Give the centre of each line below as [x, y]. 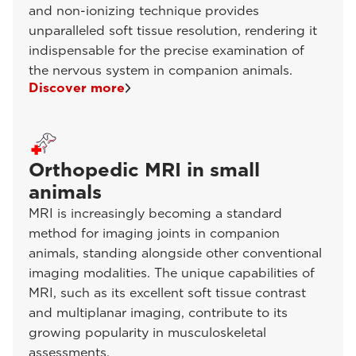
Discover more [77, 88]
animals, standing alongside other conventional [175, 253]
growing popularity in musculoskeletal [147, 333]
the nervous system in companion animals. [161, 70]
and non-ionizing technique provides [144, 11]
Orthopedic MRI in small [144, 170]
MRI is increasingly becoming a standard [155, 213]
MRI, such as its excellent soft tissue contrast [167, 293]
